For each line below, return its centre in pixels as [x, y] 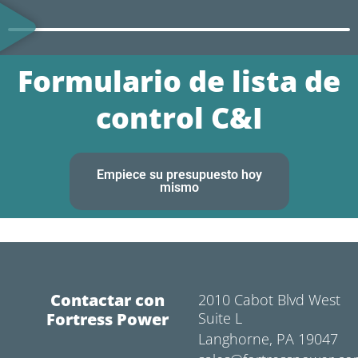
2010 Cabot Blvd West [269, 299]
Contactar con [108, 300]
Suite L [220, 318]
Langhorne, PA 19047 [268, 338]
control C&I [179, 118]
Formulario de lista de [179, 82]
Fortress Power [108, 319]
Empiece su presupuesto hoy [179, 175]
